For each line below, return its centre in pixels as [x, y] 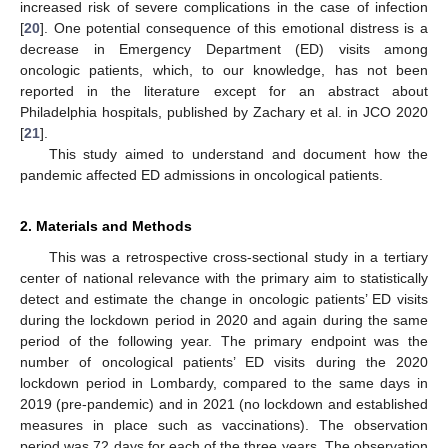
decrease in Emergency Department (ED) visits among [224, 49]
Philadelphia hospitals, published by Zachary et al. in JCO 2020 [224, 112]
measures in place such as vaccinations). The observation [224, 425]
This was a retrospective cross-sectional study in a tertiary [238, 257]
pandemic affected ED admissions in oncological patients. [201, 175]
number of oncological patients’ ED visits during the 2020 [224, 362]
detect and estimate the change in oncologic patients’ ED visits [224, 299]
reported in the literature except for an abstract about [224, 91]
